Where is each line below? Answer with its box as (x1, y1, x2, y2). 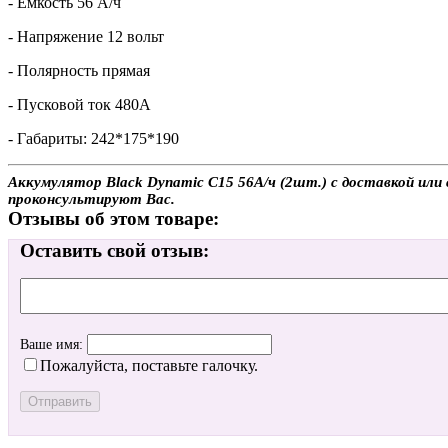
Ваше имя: (20, 337, 87, 353)
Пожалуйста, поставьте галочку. (40, 357, 258, 375)
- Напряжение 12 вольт (8, 27, 164, 45)
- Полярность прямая (8, 61, 150, 79)
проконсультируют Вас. (8, 190, 175, 207)
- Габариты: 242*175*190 (8, 129, 179, 147)
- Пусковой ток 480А (8, 95, 151, 113)
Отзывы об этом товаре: (8, 207, 219, 229)
